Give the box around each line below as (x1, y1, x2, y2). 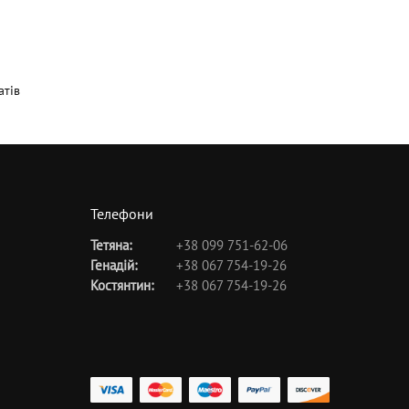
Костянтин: (89, 277, 153, 295)
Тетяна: (89, 236, 131, 255)
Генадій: (89, 257, 137, 275)
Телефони (89, 204, 153, 223)
